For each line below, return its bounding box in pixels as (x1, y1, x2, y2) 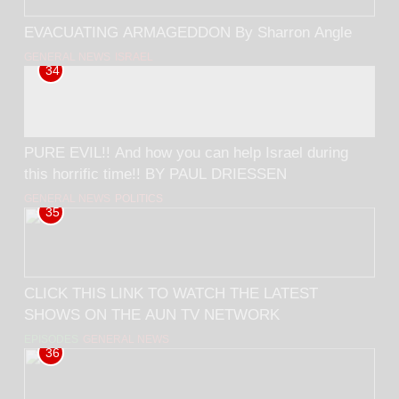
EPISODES (24, 332, 78, 346)
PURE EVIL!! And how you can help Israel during (24, 143, 115, 160)
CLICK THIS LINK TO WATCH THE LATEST (24, 284, 318, 301)
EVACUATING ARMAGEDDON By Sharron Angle (24, 23, 352, 40)
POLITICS (115, 191, 163, 205)
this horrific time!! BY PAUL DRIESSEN (24, 165, 287, 182)
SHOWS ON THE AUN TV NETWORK (24, 305, 280, 322)
